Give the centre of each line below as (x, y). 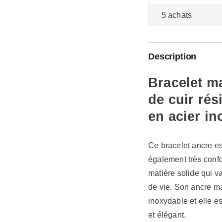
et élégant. (168, 215)
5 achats (177, 15)
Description (172, 57)
